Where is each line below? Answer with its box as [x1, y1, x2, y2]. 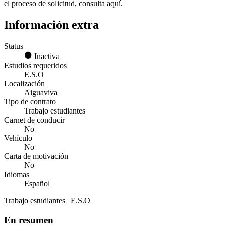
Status [4, 41, 23, 50]
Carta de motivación [4, 151, 68, 160]
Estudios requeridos [4, 61, 67, 70]
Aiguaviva [24, 88, 58, 97]
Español [24, 179, 50, 188]
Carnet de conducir [4, 115, 65, 124]
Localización [4, 79, 45, 88]
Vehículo [4, 133, 32, 142]
